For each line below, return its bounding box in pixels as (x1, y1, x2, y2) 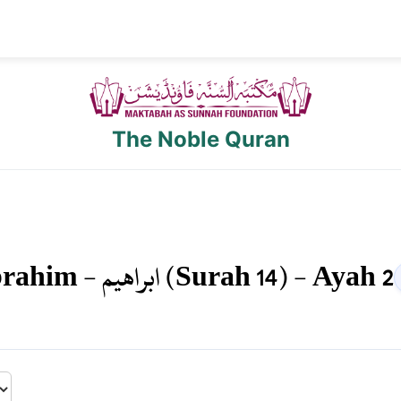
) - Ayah (277, 252, 381, 302)
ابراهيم (101, 252, 160, 302)
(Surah (159, 252, 256, 302)
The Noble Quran (111, 126, 290, 153)
